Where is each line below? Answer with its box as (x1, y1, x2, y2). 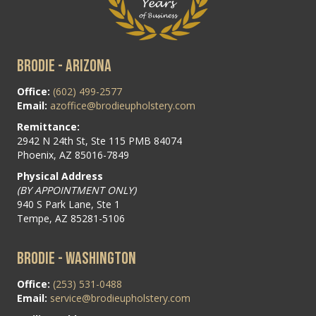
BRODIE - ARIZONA (17, 55, 111, 76)
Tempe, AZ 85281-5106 (17, 211, 125, 225)
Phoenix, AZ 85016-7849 (17, 147, 129, 162)
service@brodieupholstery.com (50, 291, 190, 305)
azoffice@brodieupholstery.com (50, 98, 195, 112)
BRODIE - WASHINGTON (17, 248, 136, 269)
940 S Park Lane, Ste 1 (17, 197, 120, 211)
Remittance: (17, 119, 80, 133)
